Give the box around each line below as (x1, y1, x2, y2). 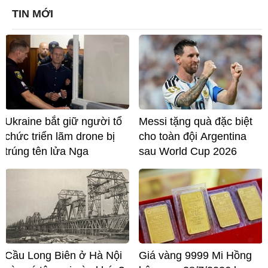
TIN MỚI (12, 8, 53, 20)
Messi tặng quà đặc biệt (139, 115, 252, 128)
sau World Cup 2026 (139, 145, 237, 158)
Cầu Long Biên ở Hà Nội (5, 249, 122, 262)
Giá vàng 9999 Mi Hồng (139, 249, 252, 262)
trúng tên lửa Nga (5, 145, 89, 158)
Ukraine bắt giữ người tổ (5, 115, 122, 128)
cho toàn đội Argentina (139, 130, 246, 143)
